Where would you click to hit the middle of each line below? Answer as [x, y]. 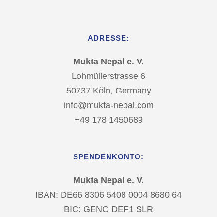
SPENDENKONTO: [108, 157]
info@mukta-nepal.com [108, 105]
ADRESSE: [108, 38]
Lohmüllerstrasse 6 [108, 76]
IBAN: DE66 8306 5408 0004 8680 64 [108, 195]
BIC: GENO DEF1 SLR [108, 209]
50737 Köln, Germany [108, 91]
